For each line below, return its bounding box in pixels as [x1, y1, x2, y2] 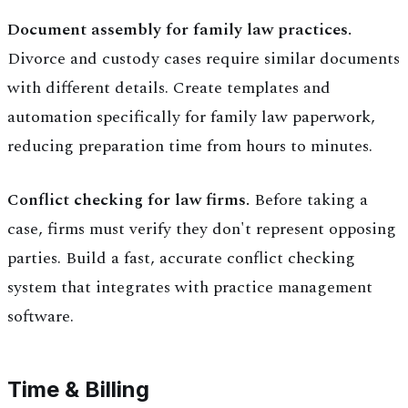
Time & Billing [7, 376, 149, 403]
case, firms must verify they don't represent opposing [7, 217, 396, 242]
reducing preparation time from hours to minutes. [7, 134, 372, 159]
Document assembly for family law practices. [7, 17, 352, 43]
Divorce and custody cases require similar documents [7, 46, 400, 72]
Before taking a [250, 188, 368, 213]
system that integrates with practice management [7, 275, 372, 301]
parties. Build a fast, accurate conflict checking [7, 246, 355, 271]
